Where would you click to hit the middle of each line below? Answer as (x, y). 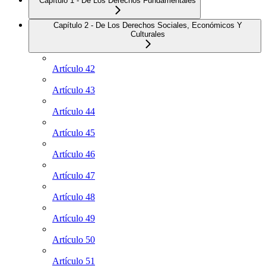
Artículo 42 (74, 69)
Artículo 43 (74, 90)
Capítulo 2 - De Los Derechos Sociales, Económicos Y (148, 26)
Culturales (148, 34)
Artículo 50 (74, 240)
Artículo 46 (74, 154)
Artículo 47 (74, 176)
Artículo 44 (74, 112)
